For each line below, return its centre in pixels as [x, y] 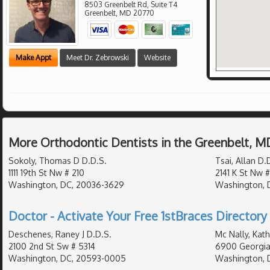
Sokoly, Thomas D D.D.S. [58, 160]
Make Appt [33, 58]
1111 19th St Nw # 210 [46, 172]
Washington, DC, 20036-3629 [66, 184]
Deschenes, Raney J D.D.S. [60, 234]
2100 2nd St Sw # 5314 [52, 246]
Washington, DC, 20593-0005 [67, 258]
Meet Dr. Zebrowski [98, 58]
